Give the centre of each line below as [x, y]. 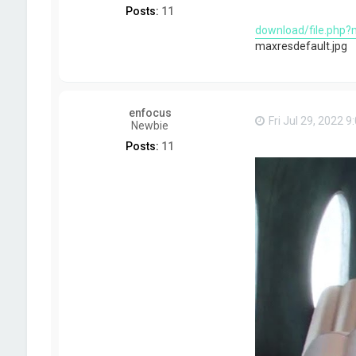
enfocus [150, 112]
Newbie [150, 125]
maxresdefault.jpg [301, 46]
